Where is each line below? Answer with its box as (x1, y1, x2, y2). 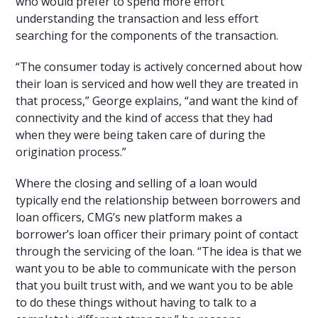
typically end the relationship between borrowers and (16, 192, 301, 209)
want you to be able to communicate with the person (16, 261, 297, 277)
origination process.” (16, 144, 127, 160)
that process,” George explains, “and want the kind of (16, 93, 299, 109)
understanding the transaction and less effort (16, 11, 259, 27)
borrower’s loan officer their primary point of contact (16, 226, 299, 243)
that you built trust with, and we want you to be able (16, 278, 294, 294)
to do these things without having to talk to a (16, 295, 257, 311)
